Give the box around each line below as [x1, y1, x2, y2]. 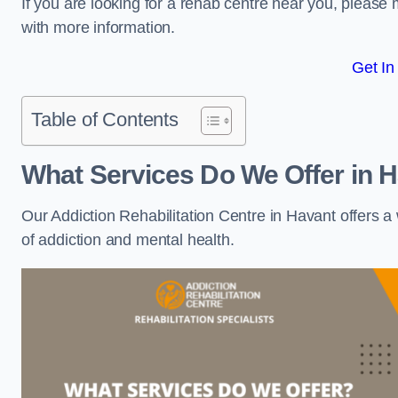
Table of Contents [31, 108, 179, 131]
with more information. [21, 19, 176, 36]
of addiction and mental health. [21, 231, 239, 249]
